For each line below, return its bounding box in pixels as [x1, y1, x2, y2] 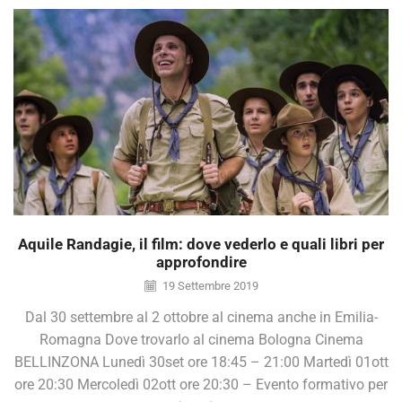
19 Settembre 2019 [159, 278, 258, 293]
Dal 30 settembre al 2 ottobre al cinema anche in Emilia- [24, 309, 378, 327]
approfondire [155, 252, 247, 271]
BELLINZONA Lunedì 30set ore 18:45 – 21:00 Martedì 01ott [13, 354, 389, 371]
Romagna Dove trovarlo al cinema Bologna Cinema [39, 331, 363, 349]
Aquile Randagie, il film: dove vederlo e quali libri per [18, 234, 384, 253]
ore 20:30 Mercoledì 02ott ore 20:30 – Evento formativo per [14, 376, 388, 394]
